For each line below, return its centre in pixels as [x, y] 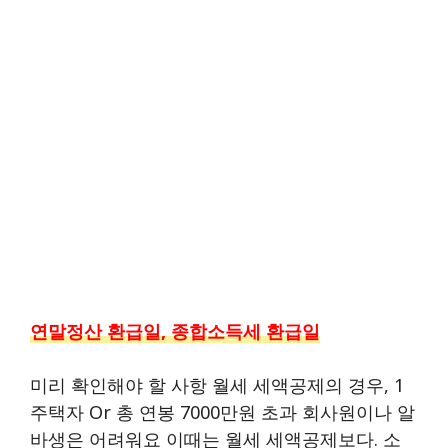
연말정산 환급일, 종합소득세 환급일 [175, 330]
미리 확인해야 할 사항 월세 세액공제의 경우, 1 [217, 384]
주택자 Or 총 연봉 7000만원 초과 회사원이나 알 [222, 411]
